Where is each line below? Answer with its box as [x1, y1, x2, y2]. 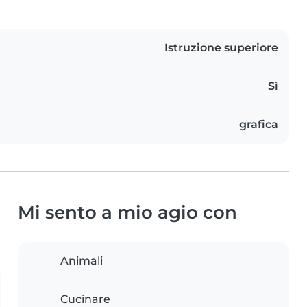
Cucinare [60, 292, 110, 306]
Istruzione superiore [164, 40, 278, 54]
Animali [60, 254, 103, 267]
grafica [239, 117, 278, 131]
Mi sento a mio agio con [18, 201, 237, 223]
